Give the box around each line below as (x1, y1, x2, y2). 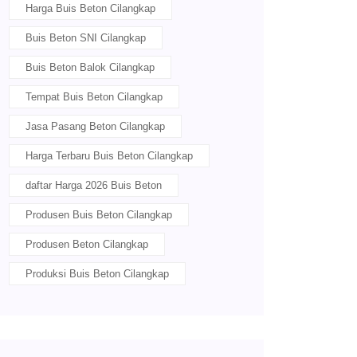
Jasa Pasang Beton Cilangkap (25, 120, 165, 132)
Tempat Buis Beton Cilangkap (25, 91, 163, 103)
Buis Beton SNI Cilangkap (25, 32, 146, 44)
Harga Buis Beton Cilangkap (25, 2, 155, 14)
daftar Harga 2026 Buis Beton (25, 179, 162, 191)
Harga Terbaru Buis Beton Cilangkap (25, 150, 193, 162)
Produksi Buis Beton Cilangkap (25, 268, 169, 280)
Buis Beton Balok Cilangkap (25, 61, 155, 73)
